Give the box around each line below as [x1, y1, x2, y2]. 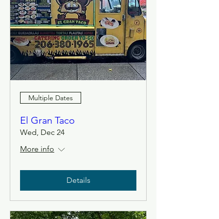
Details [66, 175, 90, 185]
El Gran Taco [20, 114, 75, 126]
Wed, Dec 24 [20, 128, 65, 137]
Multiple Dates [28, 93, 73, 102]
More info [20, 144, 54, 153]
